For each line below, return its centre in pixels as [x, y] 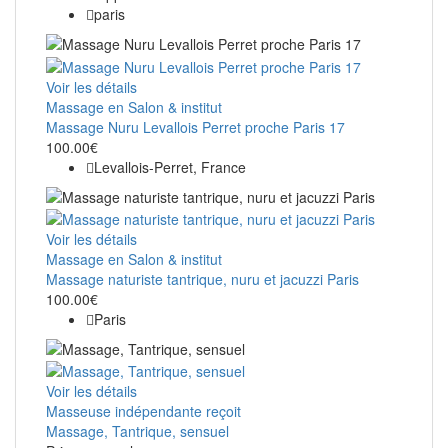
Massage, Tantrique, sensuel [137, 431]
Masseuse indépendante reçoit [143, 411]
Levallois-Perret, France [170, 166]
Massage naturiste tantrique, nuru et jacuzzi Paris [202, 278]
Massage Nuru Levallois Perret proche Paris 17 [195, 126]
